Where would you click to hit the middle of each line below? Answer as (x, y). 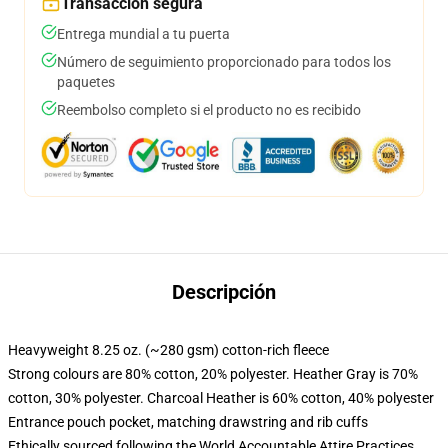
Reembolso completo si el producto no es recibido (209, 110)
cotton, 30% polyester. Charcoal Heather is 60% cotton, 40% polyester (221, 398)
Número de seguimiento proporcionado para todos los (224, 62)
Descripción (224, 292)
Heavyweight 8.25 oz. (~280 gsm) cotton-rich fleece (168, 350)
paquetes (86, 82)
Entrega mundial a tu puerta (143, 34)
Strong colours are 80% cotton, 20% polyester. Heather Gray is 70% (213, 374)
